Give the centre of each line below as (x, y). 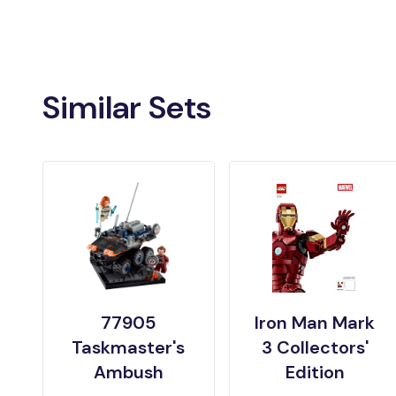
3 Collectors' (315, 348)
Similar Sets (127, 108)
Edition (315, 373)
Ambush (128, 373)
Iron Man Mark (315, 323)
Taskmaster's (129, 348)
